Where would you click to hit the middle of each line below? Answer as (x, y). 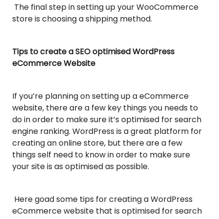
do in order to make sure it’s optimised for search (107, 119)
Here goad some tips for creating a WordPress (102, 199)
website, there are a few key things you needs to (105, 108)
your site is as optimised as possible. (81, 166)
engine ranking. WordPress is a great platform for (107, 131)
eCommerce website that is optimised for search (107, 211)
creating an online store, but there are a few (97, 143)
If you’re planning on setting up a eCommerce (100, 96)
